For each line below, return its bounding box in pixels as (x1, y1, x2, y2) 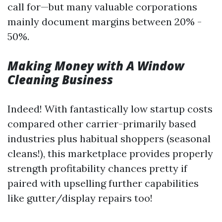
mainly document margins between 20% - (7, 15, 202, 28)
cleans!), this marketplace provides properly (7, 147, 213, 160)
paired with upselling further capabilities (7, 177, 199, 189)
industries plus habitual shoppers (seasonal (7, 132, 211, 145)
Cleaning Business (7, 71, 113, 88)
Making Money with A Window (7, 57, 184, 74)
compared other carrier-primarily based (7, 117, 196, 130)
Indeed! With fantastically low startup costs (7, 103, 213, 115)
